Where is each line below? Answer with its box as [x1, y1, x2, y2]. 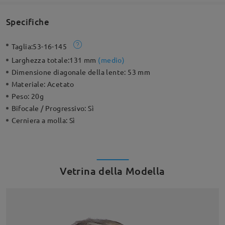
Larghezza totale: [11, 55, 70, 65]
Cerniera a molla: [11, 116, 69, 125]
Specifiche [6, 16, 49, 28]
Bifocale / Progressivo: [11, 103, 88, 113]
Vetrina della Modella [60, 164, 165, 178]
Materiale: [11, 79, 48, 89]
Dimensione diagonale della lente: [11, 67, 128, 77]
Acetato [47, 79, 74, 89]
